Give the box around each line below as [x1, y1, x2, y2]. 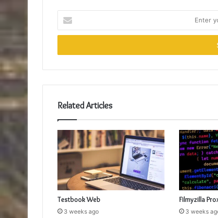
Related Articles [57, 100, 112, 111]
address [57, 41, 81, 50]
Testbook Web [57, 195, 100, 204]
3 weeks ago [64, 208, 99, 216]
